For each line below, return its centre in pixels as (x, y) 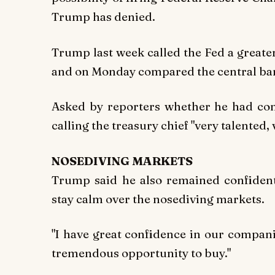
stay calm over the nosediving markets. (158, 199)
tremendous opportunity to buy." (141, 253)
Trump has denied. (103, 16)
